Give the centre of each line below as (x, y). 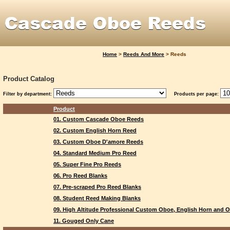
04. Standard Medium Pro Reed (95, 153)
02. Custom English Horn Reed (95, 130)
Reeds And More (144, 54)
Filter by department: (27, 94)
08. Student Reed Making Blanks (97, 198)
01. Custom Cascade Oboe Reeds (99, 119)
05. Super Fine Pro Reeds (87, 164)
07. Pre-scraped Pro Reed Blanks (97, 187)
